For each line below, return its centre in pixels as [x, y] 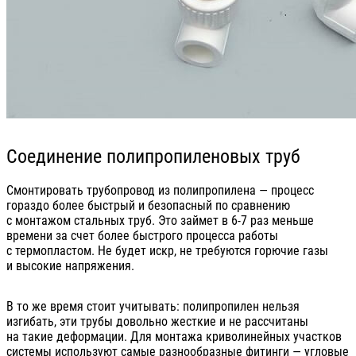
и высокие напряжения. [70, 266]
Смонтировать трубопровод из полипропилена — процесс [160, 191]
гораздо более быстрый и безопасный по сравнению [148, 206]
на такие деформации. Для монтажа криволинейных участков [174, 337]
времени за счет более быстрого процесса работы [142, 236]
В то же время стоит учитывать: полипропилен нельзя [153, 307]
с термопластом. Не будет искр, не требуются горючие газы [167, 251]
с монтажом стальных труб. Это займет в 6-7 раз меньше [160, 221]
